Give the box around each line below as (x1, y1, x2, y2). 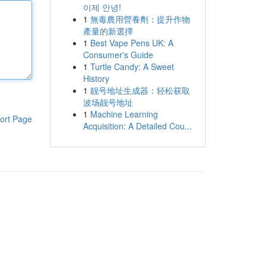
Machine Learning (90, 108, 158, 120)
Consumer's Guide (83, 49, 153, 61)
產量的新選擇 (83, 25, 133, 37)
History (83, 72, 109, 84)
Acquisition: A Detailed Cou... (83, 120, 192, 132)
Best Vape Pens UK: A (90, 37, 173, 49)
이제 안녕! (83, 1, 121, 13)
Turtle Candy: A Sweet (90, 61, 174, 72)
